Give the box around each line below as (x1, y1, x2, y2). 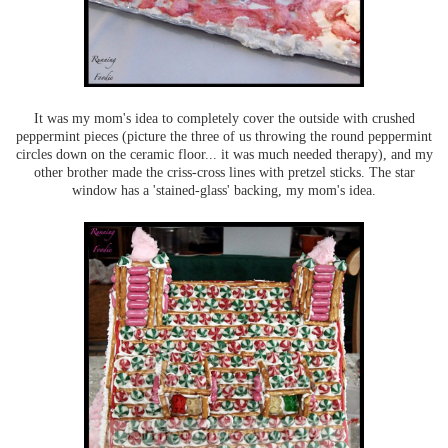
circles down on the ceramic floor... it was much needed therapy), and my (15, 146, 433, 163)
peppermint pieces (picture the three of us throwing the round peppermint (16, 128, 432, 145)
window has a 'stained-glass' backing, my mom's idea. (72, 182, 376, 199)
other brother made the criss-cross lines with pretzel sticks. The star (33, 164, 415, 181)
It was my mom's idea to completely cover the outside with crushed (33, 110, 415, 127)
